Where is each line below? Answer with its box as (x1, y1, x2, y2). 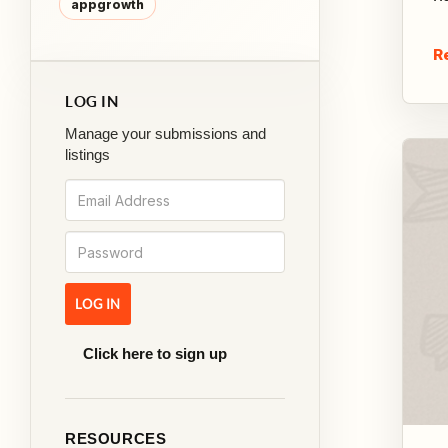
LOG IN (65, 93, 119, 110)
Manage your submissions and (65, 125, 266, 142)
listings (65, 146, 110, 163)
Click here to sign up (83, 345, 227, 362)
